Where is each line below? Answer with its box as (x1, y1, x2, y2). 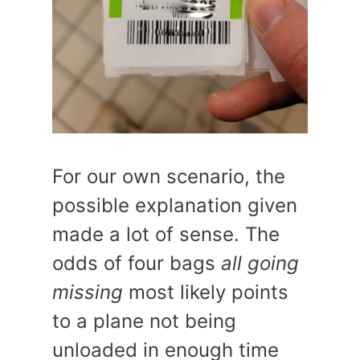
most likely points (123, 280, 288, 304)
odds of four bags (52, 252, 221, 275)
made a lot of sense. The (52, 223, 280, 246)
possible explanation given (52, 194, 297, 217)
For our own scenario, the (52, 165, 285, 188)
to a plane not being (52, 309, 236, 333)
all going (221, 252, 299, 275)
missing (52, 280, 123, 304)
